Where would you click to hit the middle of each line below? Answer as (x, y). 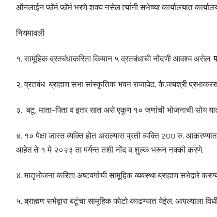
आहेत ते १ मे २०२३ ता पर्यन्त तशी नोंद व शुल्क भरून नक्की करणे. (109, 150)
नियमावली (30, 33)
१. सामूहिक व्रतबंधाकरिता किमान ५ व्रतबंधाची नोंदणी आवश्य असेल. (115, 59)
